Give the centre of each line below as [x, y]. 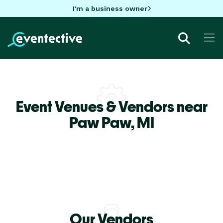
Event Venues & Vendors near [111, 106]
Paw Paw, [103, 122]
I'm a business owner [110, 8]
